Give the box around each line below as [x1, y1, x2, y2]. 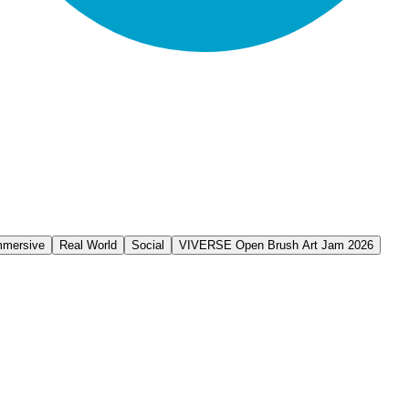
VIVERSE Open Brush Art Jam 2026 [179, 238, 373, 253]
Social [131, 238, 164, 253]
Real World [59, 238, 117, 253]
